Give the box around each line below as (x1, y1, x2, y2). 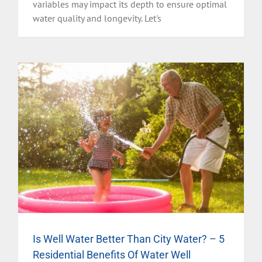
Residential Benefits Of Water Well (33, 248, 191, 261)
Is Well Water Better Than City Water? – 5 (33, 232, 225, 245)
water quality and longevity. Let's (33, 12, 161, 24)
